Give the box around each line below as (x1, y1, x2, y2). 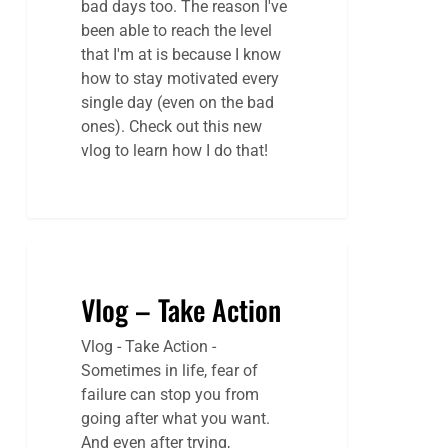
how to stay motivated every (81, 69, 280, 89)
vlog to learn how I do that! (81, 141, 269, 161)
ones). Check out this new (81, 117, 263, 137)
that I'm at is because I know (81, 45, 282, 65)
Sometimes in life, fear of (81, 361, 259, 381)
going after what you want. (81, 409, 271, 429)
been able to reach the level (81, 21, 273, 41)
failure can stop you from (81, 385, 260, 405)
